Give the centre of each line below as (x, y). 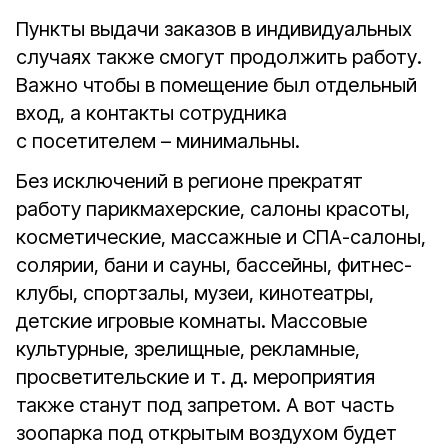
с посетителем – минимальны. (160, 141)
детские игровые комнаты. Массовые (191, 321)
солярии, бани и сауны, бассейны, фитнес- (214, 265)
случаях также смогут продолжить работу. (219, 57)
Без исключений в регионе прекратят (189, 181)
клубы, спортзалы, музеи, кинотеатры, (195, 293)
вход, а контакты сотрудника (151, 113)
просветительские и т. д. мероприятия (195, 377)
